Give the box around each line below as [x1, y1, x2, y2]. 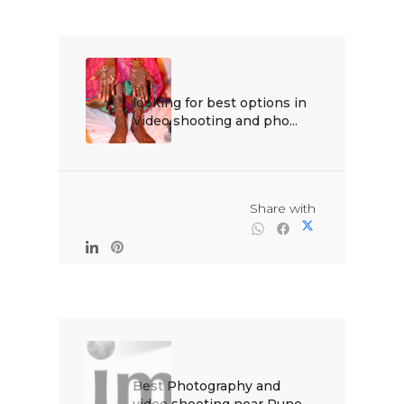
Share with [77, 200, 250, 216]
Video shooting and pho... [132, 113, 298, 129]
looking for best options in [132, 95, 307, 111]
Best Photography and [132, 378, 280, 394]
